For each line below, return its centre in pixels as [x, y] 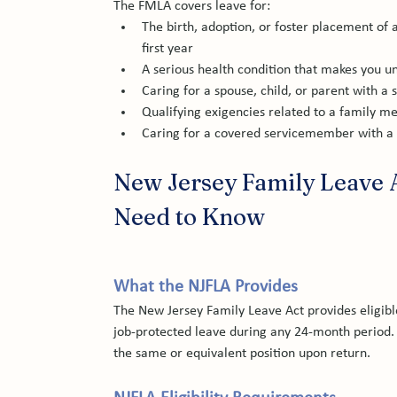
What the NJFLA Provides [206, 287]
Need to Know [190, 217]
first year [168, 49]
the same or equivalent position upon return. [242, 354]
